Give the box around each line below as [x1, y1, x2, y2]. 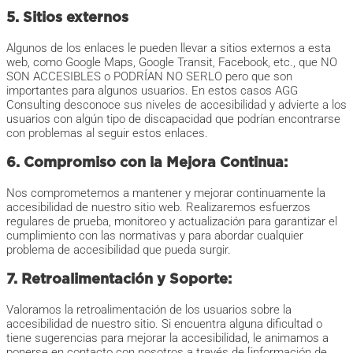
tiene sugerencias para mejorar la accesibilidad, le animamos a [6, 331, 329, 346]
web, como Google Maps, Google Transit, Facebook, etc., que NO [6, 55, 337, 70]
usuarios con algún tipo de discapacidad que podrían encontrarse [6, 112, 340, 127]
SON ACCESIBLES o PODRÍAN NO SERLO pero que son [6, 69, 292, 84]
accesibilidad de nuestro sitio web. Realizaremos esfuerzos [6, 200, 310, 215]
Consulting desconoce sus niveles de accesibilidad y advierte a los [6, 98, 347, 113]
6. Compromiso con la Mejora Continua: [6, 156, 288, 171]
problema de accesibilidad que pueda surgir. [6, 243, 231, 258]
